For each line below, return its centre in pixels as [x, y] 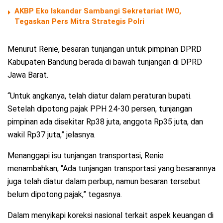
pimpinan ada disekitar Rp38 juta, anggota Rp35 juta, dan [105, 122]
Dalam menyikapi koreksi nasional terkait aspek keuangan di [111, 216]
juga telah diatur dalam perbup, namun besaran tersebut [104, 182]
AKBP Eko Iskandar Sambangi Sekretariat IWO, [98, 11]
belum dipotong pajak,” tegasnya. [65, 195]
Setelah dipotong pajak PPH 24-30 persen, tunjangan [100, 109]
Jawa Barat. [28, 75]
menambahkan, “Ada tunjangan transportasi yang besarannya [111, 169]
